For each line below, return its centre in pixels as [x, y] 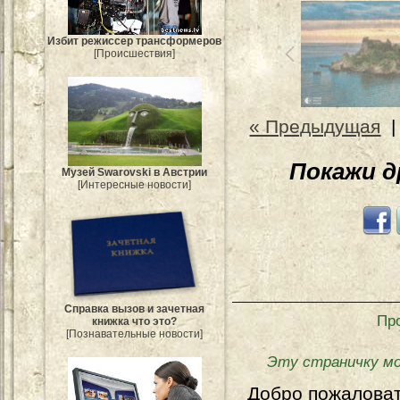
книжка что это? [135, 321]
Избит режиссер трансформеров [135, 42]
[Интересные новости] [135, 184]
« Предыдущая [315, 126]
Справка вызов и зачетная [135, 308]
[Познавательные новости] [135, 333]
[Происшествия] [135, 54]
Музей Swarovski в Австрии [135, 172]
